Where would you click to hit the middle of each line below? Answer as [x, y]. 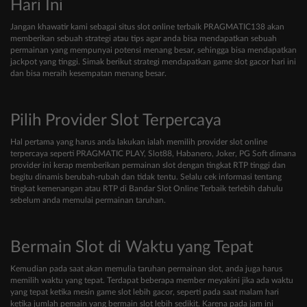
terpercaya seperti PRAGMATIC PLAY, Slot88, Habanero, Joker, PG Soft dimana [153, 154]
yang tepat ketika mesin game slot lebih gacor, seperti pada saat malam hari [145, 292]
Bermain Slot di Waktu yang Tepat [132, 248]
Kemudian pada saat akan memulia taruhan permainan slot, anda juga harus [146, 269]
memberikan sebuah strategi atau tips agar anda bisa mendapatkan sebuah [144, 39]
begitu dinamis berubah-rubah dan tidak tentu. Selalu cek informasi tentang [146, 177]
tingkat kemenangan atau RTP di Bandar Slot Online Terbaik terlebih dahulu [147, 189]
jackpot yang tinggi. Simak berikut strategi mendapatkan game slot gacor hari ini [153, 62]
